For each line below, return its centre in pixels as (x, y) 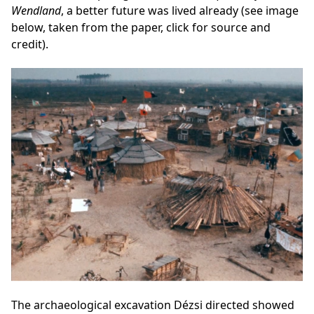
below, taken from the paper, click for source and (141, 27)
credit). (30, 44)
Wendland (36, 10)
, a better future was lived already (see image (180, 10)
